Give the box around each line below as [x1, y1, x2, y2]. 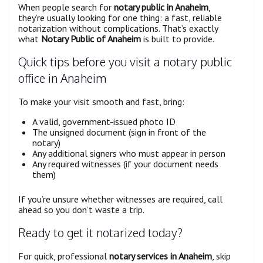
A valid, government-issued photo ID [32, 115, 176, 127]
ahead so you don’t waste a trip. [18, 203, 144, 215]
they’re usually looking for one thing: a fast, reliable [18, 11, 222, 23]
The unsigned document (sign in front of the [32, 126, 206, 138]
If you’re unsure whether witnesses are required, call [18, 193, 222, 205]
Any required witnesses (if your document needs [32, 157, 218, 170]
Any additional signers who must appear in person [32, 147, 225, 159]
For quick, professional [18, 250, 109, 262]
